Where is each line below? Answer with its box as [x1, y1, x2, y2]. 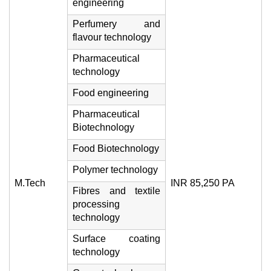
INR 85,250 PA [171, 178, 235, 188]
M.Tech [15, 178, 45, 188]
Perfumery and [73, 19, 160, 29]
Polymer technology [73, 165, 158, 175]
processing [73, 199, 120, 209]
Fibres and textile [73, 186, 160, 196]
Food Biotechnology [73, 143, 159, 154]
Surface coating [73, 233, 160, 244]
